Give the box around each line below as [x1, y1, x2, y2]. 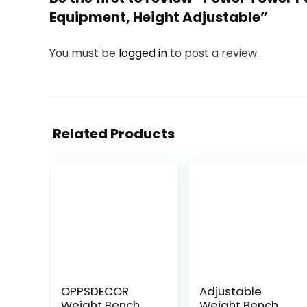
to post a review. [170, 45, 259, 61]
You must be [49, 45, 119, 61]
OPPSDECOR [60, 283, 129, 299]
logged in [119, 45, 170, 61]
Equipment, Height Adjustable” [49, 8, 268, 27]
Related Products [53, 124, 175, 143]
